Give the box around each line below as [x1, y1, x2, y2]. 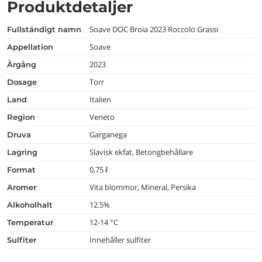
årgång [13, 60, 36, 69]
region [13, 112, 35, 122]
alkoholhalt [13, 200, 53, 209]
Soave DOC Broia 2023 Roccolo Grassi [89, 24, 219, 35]
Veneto [89, 112, 115, 122]
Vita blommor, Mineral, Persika [89, 182, 196, 192]
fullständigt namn [12, 25, 81, 34]
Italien [89, 94, 112, 105]
